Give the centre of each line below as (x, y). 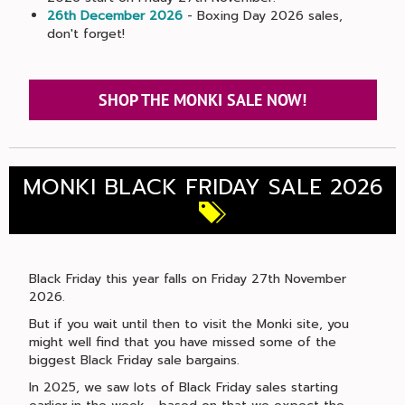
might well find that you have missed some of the (182, 342)
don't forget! (85, 34)
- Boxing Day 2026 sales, (262, 16)
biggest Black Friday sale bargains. (134, 360)
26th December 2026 (114, 16)
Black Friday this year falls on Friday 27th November (187, 279)
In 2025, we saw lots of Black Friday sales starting (183, 387)
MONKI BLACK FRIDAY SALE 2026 (202, 187)
